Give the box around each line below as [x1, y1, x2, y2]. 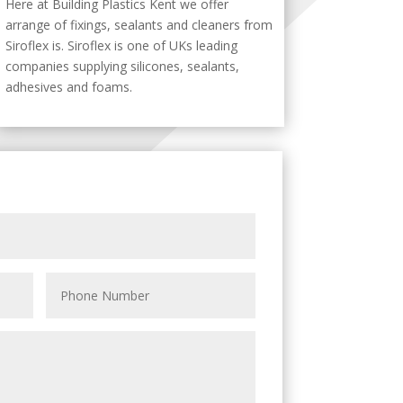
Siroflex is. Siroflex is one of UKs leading [4, 36, 237, 54]
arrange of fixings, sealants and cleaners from [4, 15, 273, 33]
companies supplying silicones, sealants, [4, 57, 239, 75]
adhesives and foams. [4, 77, 132, 95]
